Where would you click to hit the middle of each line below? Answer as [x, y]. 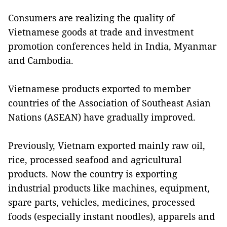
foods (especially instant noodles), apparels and [111, 216]
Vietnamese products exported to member [99, 88]
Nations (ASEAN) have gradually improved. [102, 117]
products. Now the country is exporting [93, 174]
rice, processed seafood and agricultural [95, 159]
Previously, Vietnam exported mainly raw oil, [107, 145]
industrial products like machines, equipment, [109, 188]
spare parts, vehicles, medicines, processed [102, 202]
